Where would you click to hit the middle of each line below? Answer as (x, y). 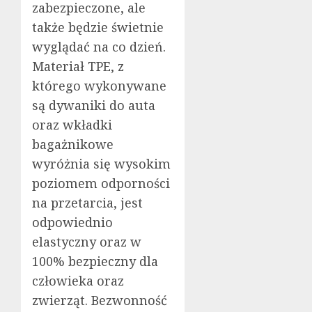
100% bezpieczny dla (95, 261)
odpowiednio (72, 222)
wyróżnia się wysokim (101, 163)
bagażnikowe (73, 144)
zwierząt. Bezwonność (100, 300)
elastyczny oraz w (87, 241)
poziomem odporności (101, 183)
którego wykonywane (99, 85)
